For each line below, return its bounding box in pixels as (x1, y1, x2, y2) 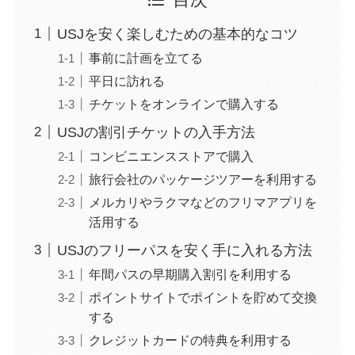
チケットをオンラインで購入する (88, 96, 279, 111)
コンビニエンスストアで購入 (88, 148, 254, 163)
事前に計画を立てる (88, 50, 203, 65)
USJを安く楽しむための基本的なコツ (56, 25, 298, 42)
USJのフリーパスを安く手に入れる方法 (56, 242, 312, 258)
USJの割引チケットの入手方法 (56, 124, 255, 140)
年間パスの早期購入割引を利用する (88, 266, 292, 281)
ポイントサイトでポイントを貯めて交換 (88, 289, 317, 304)
